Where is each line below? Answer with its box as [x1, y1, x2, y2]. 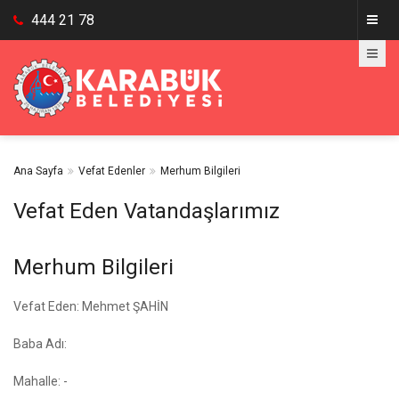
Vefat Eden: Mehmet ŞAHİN [13, 299, 168, 313]
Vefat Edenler [78, 165, 145, 177]
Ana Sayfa [13, 165, 63, 177]
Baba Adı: [13, 337, 67, 351]
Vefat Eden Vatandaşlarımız [13, 199, 280, 224]
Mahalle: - [13, 374, 68, 388]
